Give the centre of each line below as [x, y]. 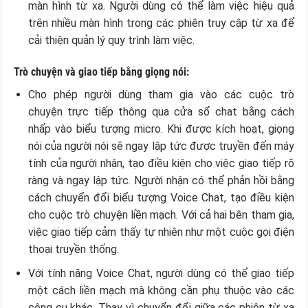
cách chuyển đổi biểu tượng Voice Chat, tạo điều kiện [161, 197]
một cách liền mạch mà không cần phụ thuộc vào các [161, 290]
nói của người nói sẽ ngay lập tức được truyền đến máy [161, 146]
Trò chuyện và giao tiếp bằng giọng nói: [101, 71]
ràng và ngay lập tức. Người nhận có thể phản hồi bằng [161, 180]
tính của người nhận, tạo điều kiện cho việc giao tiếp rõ [161, 163]
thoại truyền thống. [73, 249]
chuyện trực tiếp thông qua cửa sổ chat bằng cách [161, 111]
